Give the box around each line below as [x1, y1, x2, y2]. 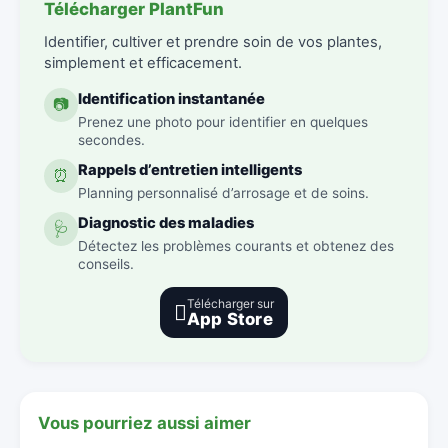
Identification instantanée [78, 89, 265, 108]
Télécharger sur [187, 295, 274, 311]
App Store [187, 308, 273, 329]
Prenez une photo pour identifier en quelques [78, 113, 368, 130]
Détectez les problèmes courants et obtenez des [78, 237, 394, 254]
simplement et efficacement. [44, 53, 242, 72]
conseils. [78, 255, 134, 272]
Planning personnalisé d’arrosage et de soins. [78, 184, 369, 201]
